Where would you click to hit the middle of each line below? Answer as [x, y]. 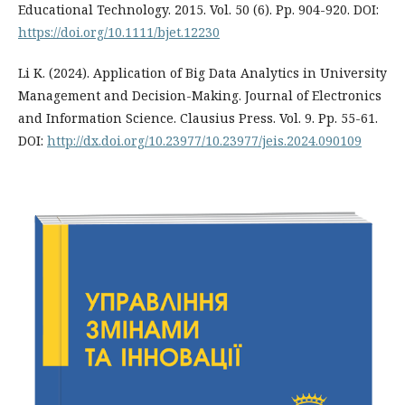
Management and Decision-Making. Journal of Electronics [200, 95]
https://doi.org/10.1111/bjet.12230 [119, 32]
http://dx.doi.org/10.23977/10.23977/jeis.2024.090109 [204, 140]
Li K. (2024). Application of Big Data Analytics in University [202, 72]
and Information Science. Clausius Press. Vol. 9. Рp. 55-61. [198, 118]
